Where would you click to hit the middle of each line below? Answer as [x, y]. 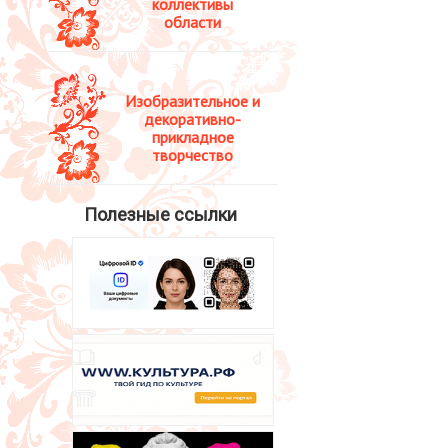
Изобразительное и [192, 100]
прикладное [192, 136]
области [192, 21]
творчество [192, 154]
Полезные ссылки [160, 214]
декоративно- [192, 118]
